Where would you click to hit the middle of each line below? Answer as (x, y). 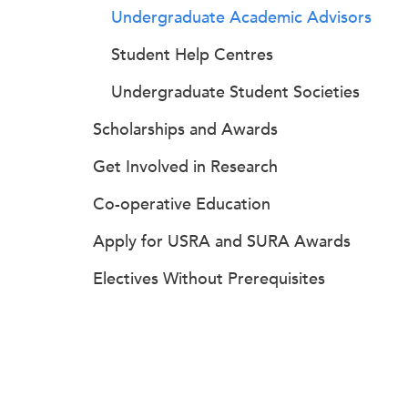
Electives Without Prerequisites (209, 279)
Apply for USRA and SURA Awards (222, 241)
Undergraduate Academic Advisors (241, 17)
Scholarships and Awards (185, 129)
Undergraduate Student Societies (235, 92)
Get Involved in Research (185, 167)
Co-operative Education (182, 204)
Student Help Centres (192, 55)
